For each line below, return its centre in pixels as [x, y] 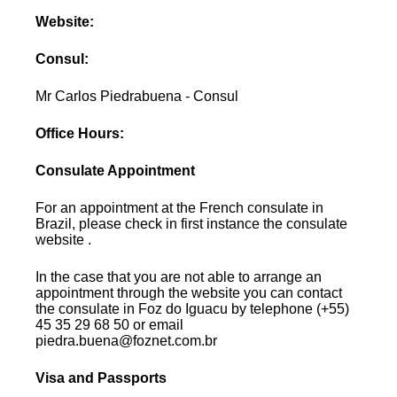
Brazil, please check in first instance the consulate [192, 223]
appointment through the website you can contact [189, 292]
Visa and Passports [101, 378]
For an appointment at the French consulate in [180, 207]
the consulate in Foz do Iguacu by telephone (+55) [193, 308]
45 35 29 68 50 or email [110, 324]
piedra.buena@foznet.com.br [127, 340]
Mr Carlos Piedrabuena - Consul [137, 96]
